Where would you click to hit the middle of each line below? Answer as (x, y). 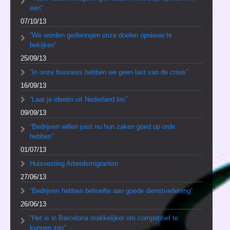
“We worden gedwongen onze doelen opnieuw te (101, 35)
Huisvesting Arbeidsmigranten (74, 164)
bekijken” (43, 45)
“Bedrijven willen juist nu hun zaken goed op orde (102, 127)
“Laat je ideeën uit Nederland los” (79, 100)
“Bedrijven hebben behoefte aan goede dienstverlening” (111, 191)
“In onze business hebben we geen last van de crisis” (109, 72)
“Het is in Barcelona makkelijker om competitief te (104, 218)
